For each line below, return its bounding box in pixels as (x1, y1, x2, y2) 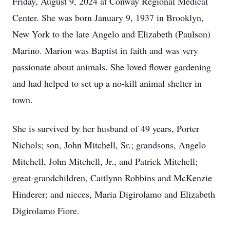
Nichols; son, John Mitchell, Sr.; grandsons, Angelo (12, 139, 206, 151)
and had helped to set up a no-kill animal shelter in (12, 77, 202, 89)
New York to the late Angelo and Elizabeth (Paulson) (12, 28, 210, 40)
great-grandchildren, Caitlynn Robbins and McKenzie (12, 171, 212, 184)
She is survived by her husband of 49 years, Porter (12, 122, 199, 135)
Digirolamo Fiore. (12, 204, 83, 217)
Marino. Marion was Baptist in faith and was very (12, 44, 198, 56)
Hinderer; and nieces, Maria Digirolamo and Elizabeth (12, 188, 215, 200)
